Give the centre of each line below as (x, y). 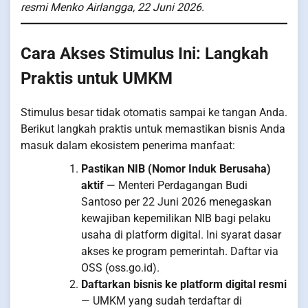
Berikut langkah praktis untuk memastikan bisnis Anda (153, 129)
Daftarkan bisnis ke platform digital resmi (184, 284)
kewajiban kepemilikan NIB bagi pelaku (176, 218)
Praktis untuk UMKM (97, 78)
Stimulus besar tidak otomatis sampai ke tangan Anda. (154, 112)
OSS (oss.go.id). (120, 267)
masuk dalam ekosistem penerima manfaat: (128, 145)
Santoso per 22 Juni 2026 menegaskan (176, 201)
